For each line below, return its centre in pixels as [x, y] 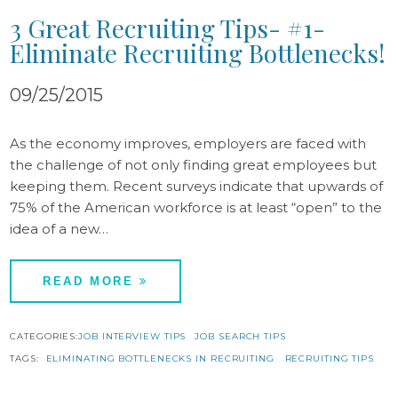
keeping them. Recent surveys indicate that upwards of [197, 186]
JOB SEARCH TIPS [240, 336]
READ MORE [92, 281]
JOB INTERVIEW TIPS [132, 336]
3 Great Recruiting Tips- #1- [168, 28]
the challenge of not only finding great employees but [194, 164]
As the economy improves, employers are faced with [188, 143]
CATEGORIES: [44, 336]
